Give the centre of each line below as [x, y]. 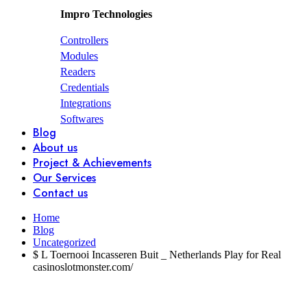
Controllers [84, 40]
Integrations [86, 103]
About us [55, 148]
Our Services [64, 178]
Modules [79, 56]
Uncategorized [64, 243]
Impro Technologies [106, 14]
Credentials [85, 88]
